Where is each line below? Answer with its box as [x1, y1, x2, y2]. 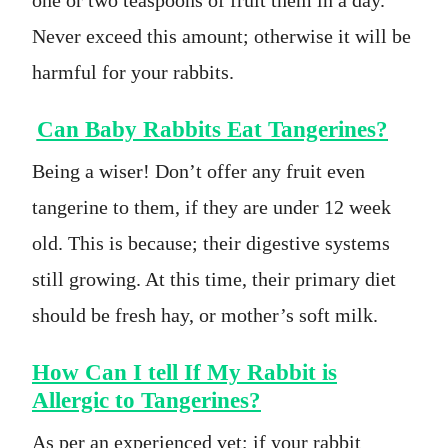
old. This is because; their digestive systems [32, 231, 390, 254]
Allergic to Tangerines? [32, 386, 261, 413]
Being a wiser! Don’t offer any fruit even [32, 159, 365, 182]
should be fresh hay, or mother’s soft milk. [32, 303, 378, 326]
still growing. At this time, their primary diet [32, 267, 396, 290]
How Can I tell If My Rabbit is [32, 358, 337, 385]
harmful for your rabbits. [32, 60, 234, 83]
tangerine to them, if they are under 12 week [32, 195, 391, 218]
